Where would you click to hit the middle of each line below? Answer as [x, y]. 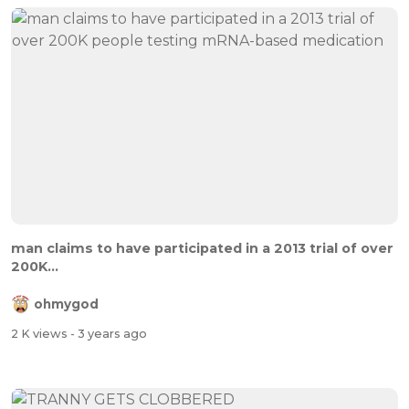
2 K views [41, 333]
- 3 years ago [109, 333]
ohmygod [66, 304]
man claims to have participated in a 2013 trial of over [202, 249]
